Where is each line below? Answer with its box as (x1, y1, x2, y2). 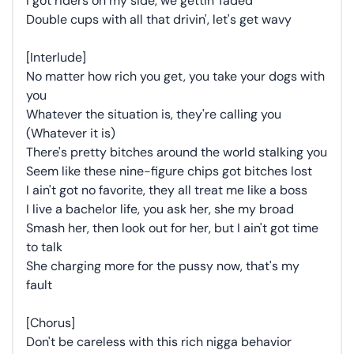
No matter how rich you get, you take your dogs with (26, 68, 325, 85)
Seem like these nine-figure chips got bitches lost (26, 163, 312, 179)
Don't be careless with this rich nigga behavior (26, 333, 292, 350)
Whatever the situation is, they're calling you (26, 106, 281, 122)
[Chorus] (26, 314, 75, 331)
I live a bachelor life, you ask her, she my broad (26, 201, 294, 217)
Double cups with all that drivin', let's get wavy (26, 11, 292, 28)
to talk (26, 239, 62, 255)
